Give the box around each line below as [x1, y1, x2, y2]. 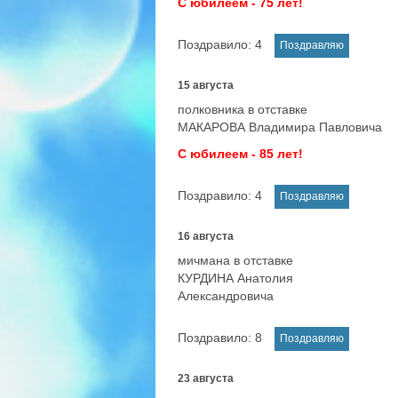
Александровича [178, 289, 274, 303]
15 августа [178, 79, 234, 92]
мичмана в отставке [178, 253, 293, 267]
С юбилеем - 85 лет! [178, 147, 303, 161]
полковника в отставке [178, 102, 307, 116]
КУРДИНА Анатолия [178, 271, 293, 285]
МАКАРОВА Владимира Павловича [178, 120, 382, 134]
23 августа [178, 372, 234, 385]
